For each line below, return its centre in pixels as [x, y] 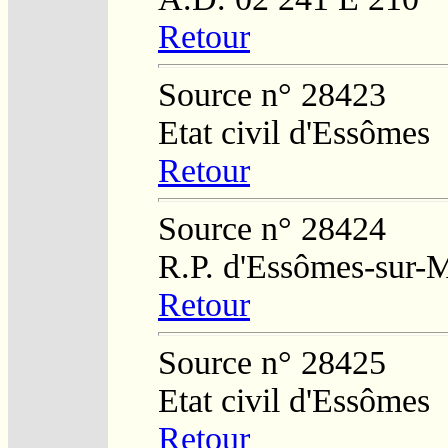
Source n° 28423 [272, 94]
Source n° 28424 [272, 228]
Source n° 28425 [272, 362]
